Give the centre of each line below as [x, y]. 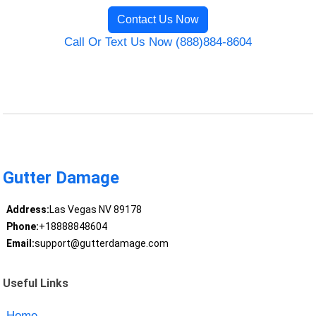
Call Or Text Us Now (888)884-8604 [158, 42]
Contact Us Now [158, 19]
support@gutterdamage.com [101, 244]
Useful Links [36, 283]
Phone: [22, 227]
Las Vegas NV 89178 [95, 210]
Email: [20, 244]
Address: [28, 210]
